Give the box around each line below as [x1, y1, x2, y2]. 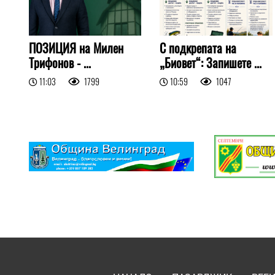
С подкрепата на [160, 39, 237, 58]
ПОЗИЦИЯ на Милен [29, 39, 123, 58]
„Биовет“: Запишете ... [160, 53, 262, 72]
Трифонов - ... [29, 53, 91, 72]
